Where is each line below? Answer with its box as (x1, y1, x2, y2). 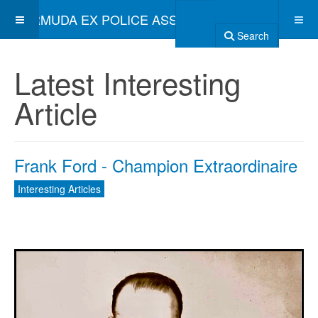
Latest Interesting (14, 61, 241, 104)
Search (234, 28, 269, 43)
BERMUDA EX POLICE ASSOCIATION (14, 10, 238, 28)
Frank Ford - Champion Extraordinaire (14, 153, 297, 177)
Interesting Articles (18, 182, 101, 196)
